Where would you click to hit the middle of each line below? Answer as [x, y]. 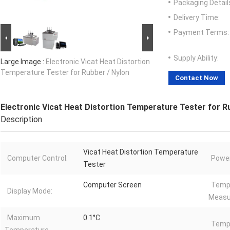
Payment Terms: [201, 33]
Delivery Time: [197, 18]
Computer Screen [112, 185]
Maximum [24, 218]
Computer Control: [37, 158]
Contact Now [197, 78]
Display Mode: [30, 191]
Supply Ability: [196, 58]
